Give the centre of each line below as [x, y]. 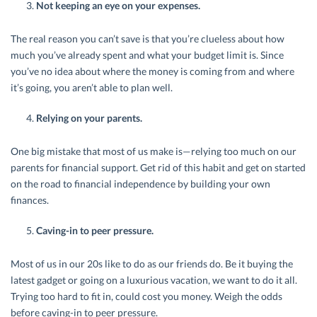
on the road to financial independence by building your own [140, 184]
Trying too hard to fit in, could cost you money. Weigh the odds [146, 296]
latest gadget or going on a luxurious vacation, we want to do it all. [154, 280]
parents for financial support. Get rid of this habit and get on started [158, 168]
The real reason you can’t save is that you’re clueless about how [148, 39]
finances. [30, 200]
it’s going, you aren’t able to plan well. [92, 88]
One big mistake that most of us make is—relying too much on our [154, 151]
